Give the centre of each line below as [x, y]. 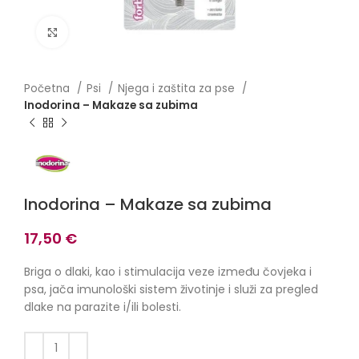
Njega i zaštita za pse [178, 89]
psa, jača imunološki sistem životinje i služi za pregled [171, 289]
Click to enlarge [111, 32]
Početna [48, 89]
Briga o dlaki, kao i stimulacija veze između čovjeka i [168, 271]
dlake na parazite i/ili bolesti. [103, 307]
